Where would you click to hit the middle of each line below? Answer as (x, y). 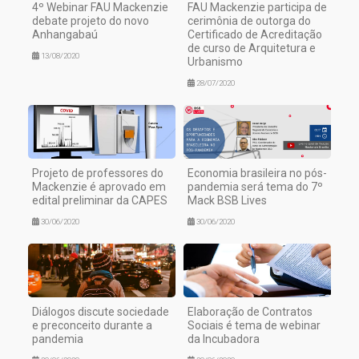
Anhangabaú (65, 35)
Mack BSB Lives (227, 201)
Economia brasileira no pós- (257, 173)
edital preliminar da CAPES (100, 201)
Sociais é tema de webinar (254, 326)
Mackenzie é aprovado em (99, 187)
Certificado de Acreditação (255, 35)
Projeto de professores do (98, 173)
